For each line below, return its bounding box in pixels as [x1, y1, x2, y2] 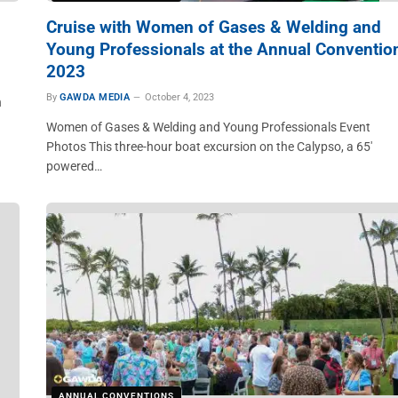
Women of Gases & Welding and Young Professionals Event [45, 120, 370, 134]
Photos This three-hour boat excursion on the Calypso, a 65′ [45, 139, 372, 154]
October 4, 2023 [145, 92, 215, 103]
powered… [45, 159, 102, 173]
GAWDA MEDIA [59, 92, 131, 103]
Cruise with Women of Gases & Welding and [45, 17, 381, 37]
